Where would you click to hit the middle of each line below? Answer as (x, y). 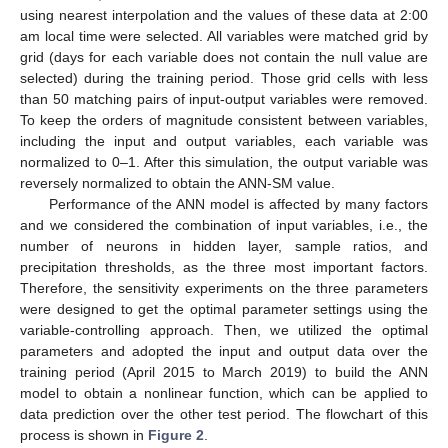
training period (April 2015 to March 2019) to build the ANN (224, 372)
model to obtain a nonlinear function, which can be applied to (224, 393)
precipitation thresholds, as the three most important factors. (224, 267)
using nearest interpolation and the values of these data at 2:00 (224, 15)
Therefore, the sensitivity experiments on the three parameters (224, 288)
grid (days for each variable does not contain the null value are (224, 57)
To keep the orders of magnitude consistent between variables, (224, 120)
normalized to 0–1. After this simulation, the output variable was (224, 162)
